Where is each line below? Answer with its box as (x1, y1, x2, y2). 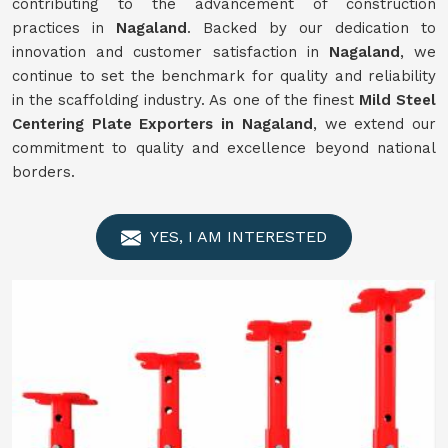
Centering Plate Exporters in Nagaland (12, 115, 313, 133)
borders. (12, 163, 75, 181)
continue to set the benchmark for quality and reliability (12, 67, 436, 85)
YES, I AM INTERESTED (146, 227, 327, 246)
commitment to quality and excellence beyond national (12, 139, 436, 157)
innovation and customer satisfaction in (12, 43, 329, 61)
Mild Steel (358, 91, 437, 109)
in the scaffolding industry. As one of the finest (12, 91, 359, 109)
